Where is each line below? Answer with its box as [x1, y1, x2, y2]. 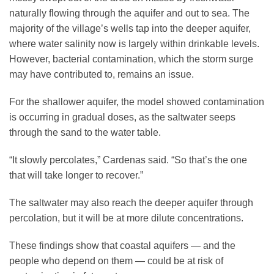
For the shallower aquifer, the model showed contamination [9, 97, 264, 108]
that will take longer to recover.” [9, 170, 143, 181]
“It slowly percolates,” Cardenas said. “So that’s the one [9, 155, 247, 166]
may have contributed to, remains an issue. [9, 69, 194, 80]
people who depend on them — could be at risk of [9, 256, 223, 267]
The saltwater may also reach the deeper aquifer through [9, 198, 253, 209]
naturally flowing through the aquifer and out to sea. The [9, 8, 250, 19]
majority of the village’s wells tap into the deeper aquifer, [9, 23, 251, 34]
